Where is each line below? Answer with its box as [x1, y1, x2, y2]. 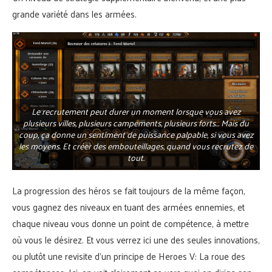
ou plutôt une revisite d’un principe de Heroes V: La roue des [12, 248, 245, 265]
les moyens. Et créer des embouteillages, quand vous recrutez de [19, 138, 253, 154]
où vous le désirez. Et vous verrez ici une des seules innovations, [12, 231, 260, 248]
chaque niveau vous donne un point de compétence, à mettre [12, 215, 249, 232]
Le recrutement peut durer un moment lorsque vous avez [31, 104, 241, 120]
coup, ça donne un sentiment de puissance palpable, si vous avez [18, 127, 254, 143]
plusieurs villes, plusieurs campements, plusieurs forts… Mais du [23, 115, 249, 131]
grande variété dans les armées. [12, 5, 137, 22]
